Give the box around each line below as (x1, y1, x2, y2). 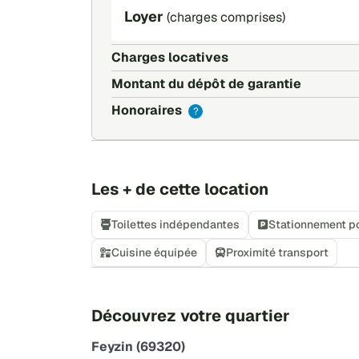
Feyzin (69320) (91, 337, 185, 355)
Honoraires (111, 101, 185, 119)
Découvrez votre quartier (91, 305, 290, 326)
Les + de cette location (91, 178, 268, 200)
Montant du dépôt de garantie (111, 75, 301, 92)
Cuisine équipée (111, 244, 197, 260)
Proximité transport (226, 244, 329, 260)
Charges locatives (111, 48, 228, 66)
